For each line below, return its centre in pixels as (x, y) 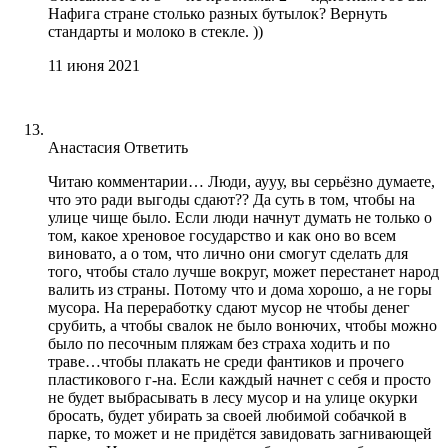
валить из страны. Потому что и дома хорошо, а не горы (240, 289)
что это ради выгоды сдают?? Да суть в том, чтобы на (231, 199)
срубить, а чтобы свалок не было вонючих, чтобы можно (242, 325)
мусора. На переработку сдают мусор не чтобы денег (229, 307)
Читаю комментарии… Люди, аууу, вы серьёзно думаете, (241, 181)
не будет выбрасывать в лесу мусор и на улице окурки (233, 397)
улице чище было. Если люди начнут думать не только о (240, 217)
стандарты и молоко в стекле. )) (155, 31)
